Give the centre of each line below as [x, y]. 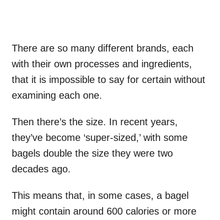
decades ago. [41, 169]
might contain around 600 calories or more [104, 211]
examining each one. [57, 95]
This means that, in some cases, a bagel [100, 195]
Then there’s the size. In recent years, [95, 122]
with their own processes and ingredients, [102, 64]
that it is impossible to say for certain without [109, 79]
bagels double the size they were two [92, 153]
